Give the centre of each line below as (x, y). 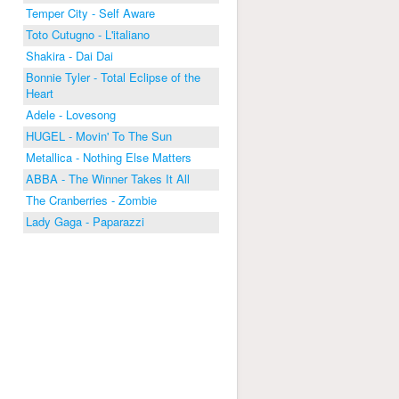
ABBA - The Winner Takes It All (108, 179)
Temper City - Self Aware (90, 13)
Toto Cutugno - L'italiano (88, 34)
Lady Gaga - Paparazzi (85, 221)
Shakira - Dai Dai (69, 56)
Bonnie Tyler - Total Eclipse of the (113, 77)
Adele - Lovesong (71, 114)
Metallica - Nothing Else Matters (109, 157)
